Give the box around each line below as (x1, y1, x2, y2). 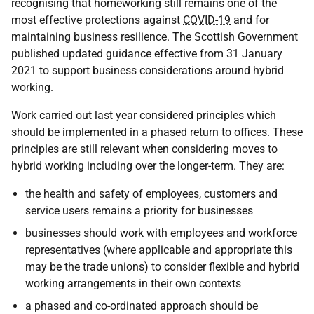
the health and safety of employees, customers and (25, 187, 278, 200)
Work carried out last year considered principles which (11, 109, 276, 122)
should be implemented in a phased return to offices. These (11, 125, 303, 139)
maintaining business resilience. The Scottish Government (11, 30, 298, 43)
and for (231, 13, 269, 27)
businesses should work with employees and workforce (25, 226, 297, 240)
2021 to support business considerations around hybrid (11, 64, 284, 77)
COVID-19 (183, 13, 231, 27)
